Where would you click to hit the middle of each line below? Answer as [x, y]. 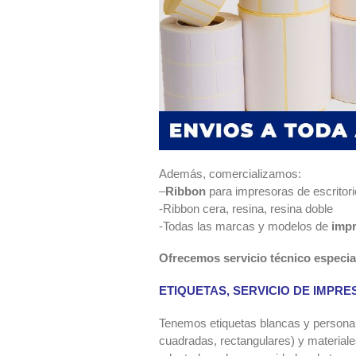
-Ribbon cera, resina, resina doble [246, 208]
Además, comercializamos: [230, 173]
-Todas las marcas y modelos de [245, 226]
